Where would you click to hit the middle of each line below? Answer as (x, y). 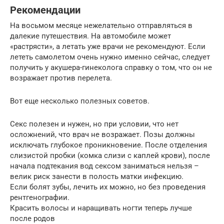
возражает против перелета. (61, 78)
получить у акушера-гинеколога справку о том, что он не (111, 67)
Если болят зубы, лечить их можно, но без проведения (108, 187)
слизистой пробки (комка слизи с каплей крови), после (110, 155)
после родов (32, 218)
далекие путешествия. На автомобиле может (90, 36)
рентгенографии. (40, 197)
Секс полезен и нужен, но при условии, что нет (94, 124)
